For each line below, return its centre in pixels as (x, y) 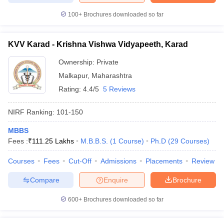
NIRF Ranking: (31, 112)
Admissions (118, 161)
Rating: (71, 89)
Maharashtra (112, 75)
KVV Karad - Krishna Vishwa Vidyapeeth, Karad (98, 44)
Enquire (116, 180)
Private (107, 62)
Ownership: (77, 62)
